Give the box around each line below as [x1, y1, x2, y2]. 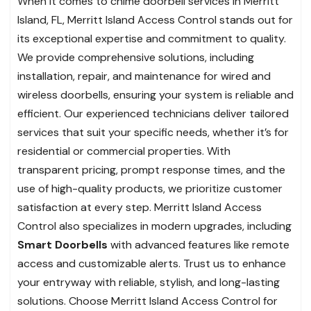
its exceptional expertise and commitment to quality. [17, 31, 286, 47]
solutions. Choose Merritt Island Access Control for [17, 294, 278, 309]
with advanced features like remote [108, 237, 289, 253]
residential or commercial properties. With [17, 144, 230, 159]
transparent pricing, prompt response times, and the [17, 162, 285, 178]
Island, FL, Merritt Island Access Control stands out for [17, 12, 293, 28]
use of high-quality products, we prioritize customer [17, 181, 283, 196]
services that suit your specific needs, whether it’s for [17, 125, 289, 140]
